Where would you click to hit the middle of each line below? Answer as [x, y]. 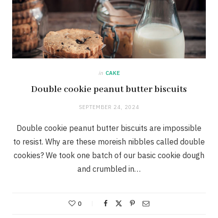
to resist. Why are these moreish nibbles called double [109, 142]
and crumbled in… [109, 169]
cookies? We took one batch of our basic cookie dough [109, 155]
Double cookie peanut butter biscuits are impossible [109, 128]
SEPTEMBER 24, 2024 [109, 107]
